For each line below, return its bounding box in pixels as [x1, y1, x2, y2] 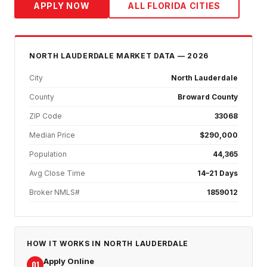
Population [29, 150, 67, 159]
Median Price [29, 131, 75, 140]
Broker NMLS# [29, 188, 80, 197]
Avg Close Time [29, 169, 85, 178]
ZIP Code [29, 111, 62, 121]
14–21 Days [197, 169, 238, 178]
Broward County [178, 92, 238, 102]
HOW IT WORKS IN [27, 239, 104, 249]
